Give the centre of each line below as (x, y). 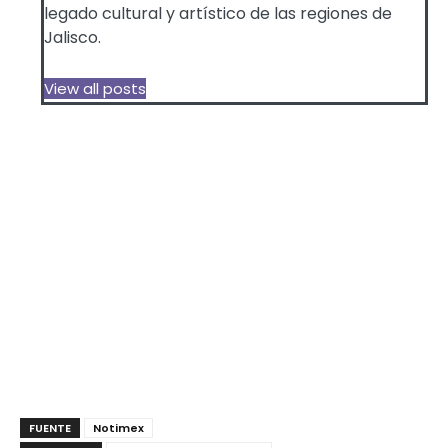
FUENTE (50, 427)
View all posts (95, 88)
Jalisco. (72, 37)
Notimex (118, 427)
